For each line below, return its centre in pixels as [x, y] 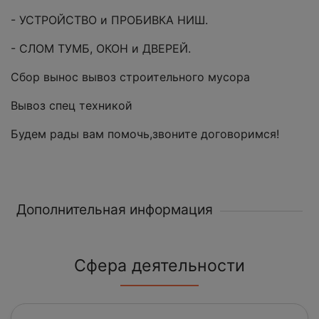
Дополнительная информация [115, 210]
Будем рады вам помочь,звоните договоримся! [145, 134]
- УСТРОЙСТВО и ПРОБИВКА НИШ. [109, 20]
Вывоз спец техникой [72, 106]
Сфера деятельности [159, 266]
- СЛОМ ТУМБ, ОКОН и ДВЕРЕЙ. [101, 49]
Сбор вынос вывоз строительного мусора [130, 77]
